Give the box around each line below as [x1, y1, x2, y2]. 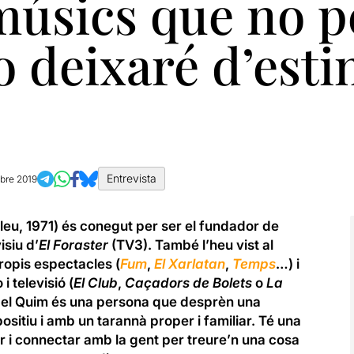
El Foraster [38, 237, 108, 253]
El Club [73, 275, 118, 291]
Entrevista [107, 171, 157, 185]
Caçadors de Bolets [124, 275, 252, 291]
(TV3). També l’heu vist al [107, 237, 273, 253]
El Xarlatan [153, 256, 225, 272]
